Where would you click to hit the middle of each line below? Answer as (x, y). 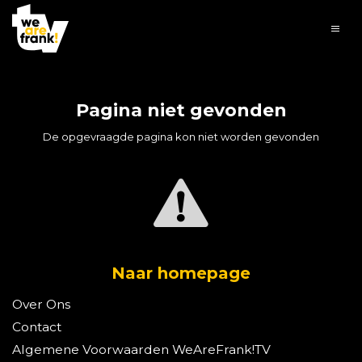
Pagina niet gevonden (181, 110)
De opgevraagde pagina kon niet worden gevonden (181, 137)
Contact (37, 327)
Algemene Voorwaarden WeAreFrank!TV (141, 349)
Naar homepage (181, 273)
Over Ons (41, 304)
